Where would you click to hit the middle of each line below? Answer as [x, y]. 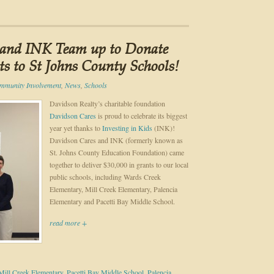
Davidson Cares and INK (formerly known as [116, 140]
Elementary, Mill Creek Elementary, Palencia [113, 189]
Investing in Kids [127, 128]
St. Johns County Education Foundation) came [117, 152]
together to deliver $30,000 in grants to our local [119, 165]
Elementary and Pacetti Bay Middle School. [112, 201]
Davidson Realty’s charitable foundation [107, 103]
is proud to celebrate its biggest [142, 116]
